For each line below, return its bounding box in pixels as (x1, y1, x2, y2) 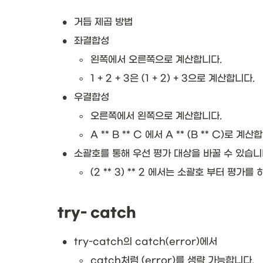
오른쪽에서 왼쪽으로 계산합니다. (90, 110, 222, 122)
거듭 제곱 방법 (74, 16, 133, 28)
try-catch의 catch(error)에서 (74, 236, 220, 248)
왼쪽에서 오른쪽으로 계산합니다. (90, 53, 222, 65)
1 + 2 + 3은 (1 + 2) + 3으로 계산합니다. (90, 72, 255, 84)
